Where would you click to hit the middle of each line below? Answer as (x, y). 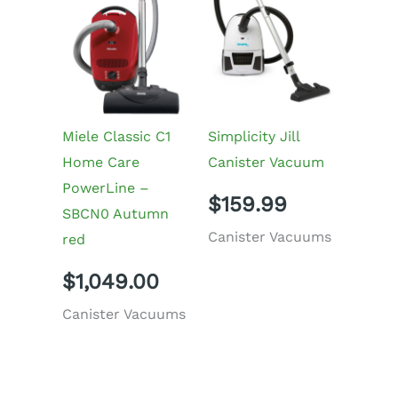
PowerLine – (106, 187)
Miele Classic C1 (116, 136)
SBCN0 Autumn (115, 213)
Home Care (101, 162)
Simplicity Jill (254, 136)
